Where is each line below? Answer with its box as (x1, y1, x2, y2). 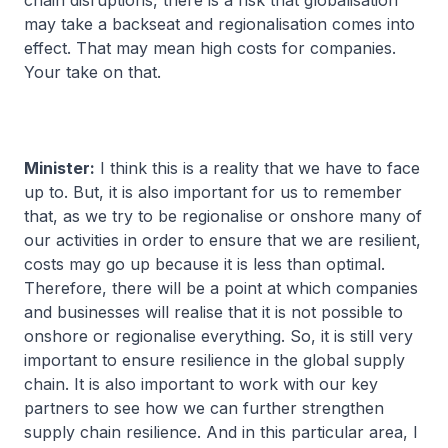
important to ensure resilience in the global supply (24, 350, 405, 370)
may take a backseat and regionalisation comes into (24, 14, 415, 34)
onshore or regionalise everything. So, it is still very (24, 326, 413, 346)
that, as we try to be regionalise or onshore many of (24, 206, 422, 226)
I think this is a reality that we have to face (95, 158, 420, 178)
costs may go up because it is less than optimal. (24, 254, 385, 274)
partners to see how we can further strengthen (24, 398, 384, 418)
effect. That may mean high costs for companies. (24, 38, 396, 58)
